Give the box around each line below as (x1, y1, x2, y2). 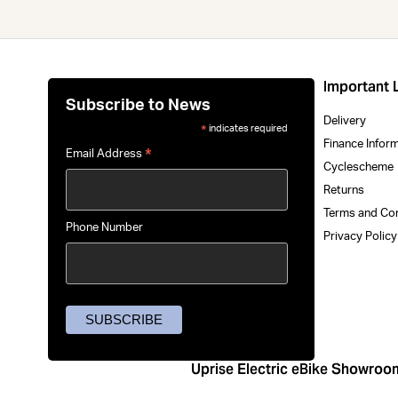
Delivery (323, 115, 367, 127)
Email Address (66, 147, 146, 160)
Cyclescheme (323, 161, 394, 173)
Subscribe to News (66, 96, 211, 114)
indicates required (206, 123, 288, 133)
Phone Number (66, 222, 144, 235)
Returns (323, 184, 365, 196)
